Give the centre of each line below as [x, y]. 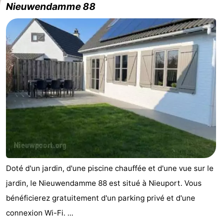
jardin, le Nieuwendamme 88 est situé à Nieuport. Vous [104, 183]
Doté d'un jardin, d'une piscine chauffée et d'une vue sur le [110, 168]
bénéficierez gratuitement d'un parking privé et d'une [101, 198]
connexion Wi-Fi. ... [40, 213]
